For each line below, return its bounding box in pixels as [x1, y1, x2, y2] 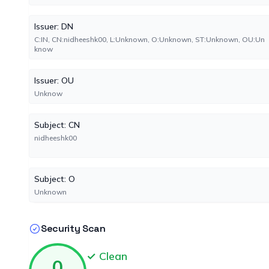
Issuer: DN [34, 21, 73, 32]
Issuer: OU [34, 75, 74, 86]
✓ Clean [86, 249, 127, 263]
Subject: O [34, 174, 75, 184]
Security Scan [41, 222, 106, 235]
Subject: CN [34, 119, 80, 130]
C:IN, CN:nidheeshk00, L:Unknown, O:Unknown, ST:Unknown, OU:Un [34, 35, 265, 44]
